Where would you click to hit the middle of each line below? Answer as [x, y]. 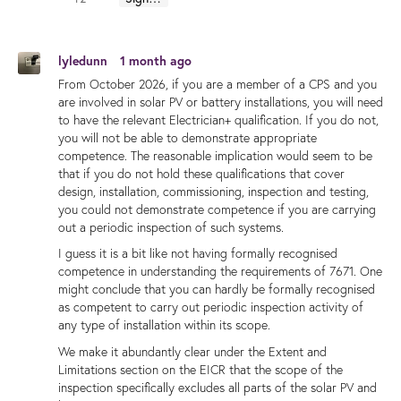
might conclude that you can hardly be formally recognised [217, 290]
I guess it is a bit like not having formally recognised [198, 254]
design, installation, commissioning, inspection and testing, [213, 192]
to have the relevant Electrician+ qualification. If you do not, [218, 120]
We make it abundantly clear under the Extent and [192, 351]
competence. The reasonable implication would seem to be [215, 156]
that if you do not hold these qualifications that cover [201, 174]
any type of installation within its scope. [164, 325]
